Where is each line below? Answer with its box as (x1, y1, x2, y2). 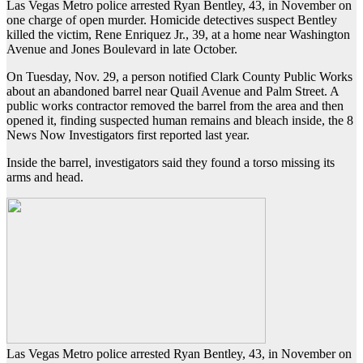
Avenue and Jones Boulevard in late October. (6, 42, 237, 57)
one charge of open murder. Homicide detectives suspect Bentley (6, 13, 337, 28)
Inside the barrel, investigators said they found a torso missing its (6, 156, 335, 170)
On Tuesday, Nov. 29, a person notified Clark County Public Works (6, 70, 352, 84)
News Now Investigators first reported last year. (6, 128, 250, 143)
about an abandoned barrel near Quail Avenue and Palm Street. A (6, 84, 339, 99)
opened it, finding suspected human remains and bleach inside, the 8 (6, 113, 353, 128)
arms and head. (6, 170, 83, 185)
